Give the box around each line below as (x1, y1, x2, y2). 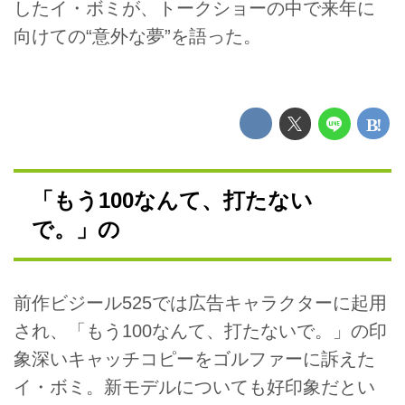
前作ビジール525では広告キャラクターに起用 (14, 293, 387, 314)
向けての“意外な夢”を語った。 (14, 26, 261, 47)
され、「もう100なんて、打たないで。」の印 (14, 321, 387, 342)
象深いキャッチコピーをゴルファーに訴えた (14, 349, 375, 370)
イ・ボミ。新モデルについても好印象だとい (14, 377, 375, 398)
